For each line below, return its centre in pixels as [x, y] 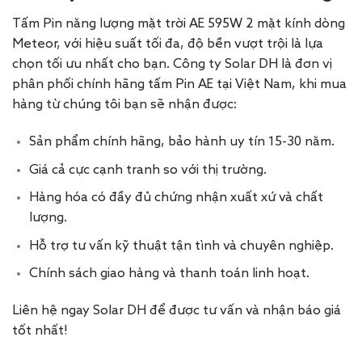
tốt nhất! [40, 332]
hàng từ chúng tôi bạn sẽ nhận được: [124, 105]
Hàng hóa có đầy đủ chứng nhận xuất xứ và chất [176, 198]
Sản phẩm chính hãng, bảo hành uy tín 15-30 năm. [181, 142]
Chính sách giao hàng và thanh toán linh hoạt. [169, 274]
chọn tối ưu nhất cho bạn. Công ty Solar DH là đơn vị [172, 65]
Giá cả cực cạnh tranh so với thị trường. [147, 170]
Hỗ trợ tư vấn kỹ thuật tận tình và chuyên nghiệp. [181, 246]
